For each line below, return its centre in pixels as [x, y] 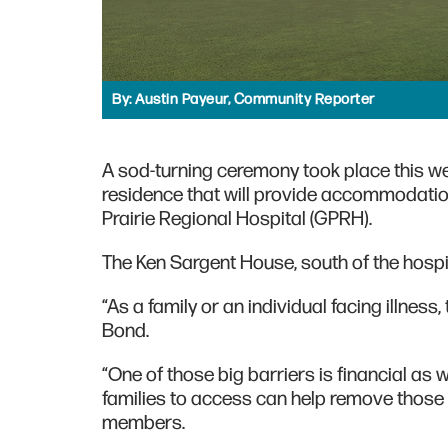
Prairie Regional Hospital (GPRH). [237, 218]
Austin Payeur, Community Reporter [255, 99]
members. [143, 422]
